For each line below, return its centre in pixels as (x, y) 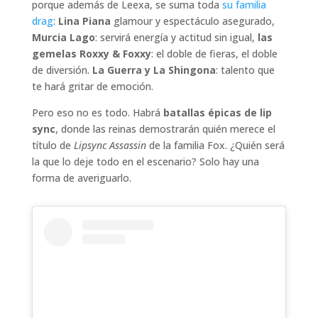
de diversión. (62, 70)
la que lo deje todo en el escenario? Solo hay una (145, 161)
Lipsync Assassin (110, 145)
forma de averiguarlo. (81, 177)
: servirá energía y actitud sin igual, (175, 37)
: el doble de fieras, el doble (214, 53)
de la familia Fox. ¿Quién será (215, 145)
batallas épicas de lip (217, 112)
